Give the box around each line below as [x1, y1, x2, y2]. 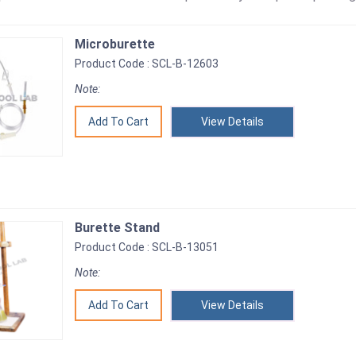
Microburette [75, 37, 155, 52]
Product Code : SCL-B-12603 [75, 57, 219, 70]
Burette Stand [75, 220, 160, 235]
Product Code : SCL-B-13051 [75, 241, 219, 253]
